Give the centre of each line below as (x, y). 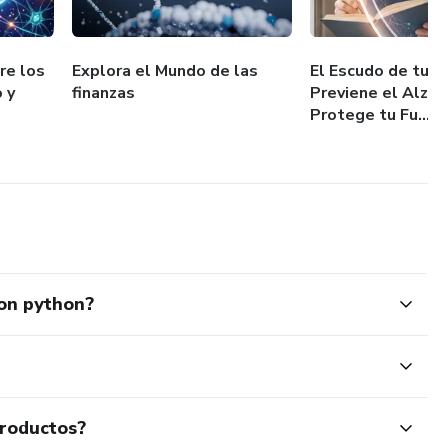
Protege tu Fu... (370, 114)
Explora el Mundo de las (165, 70)
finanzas (104, 92)
